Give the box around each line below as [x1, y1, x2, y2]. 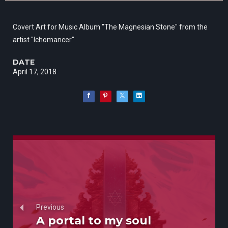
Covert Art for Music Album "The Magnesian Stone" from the [13, 23, 208, 32]
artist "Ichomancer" [13, 36, 74, 44]
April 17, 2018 [13, 68, 56, 76]
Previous [36, 203, 64, 211]
